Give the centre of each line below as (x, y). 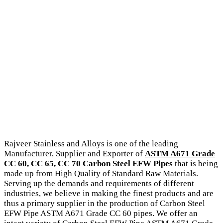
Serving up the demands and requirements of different (99, 183)
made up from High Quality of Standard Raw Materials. (101, 173)
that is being (195, 163)
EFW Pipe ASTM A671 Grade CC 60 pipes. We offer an (101, 213)
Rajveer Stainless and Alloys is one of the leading (91, 143)
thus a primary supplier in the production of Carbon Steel (105, 203)
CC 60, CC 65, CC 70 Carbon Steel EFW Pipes (88, 163)
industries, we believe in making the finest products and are (109, 193)
